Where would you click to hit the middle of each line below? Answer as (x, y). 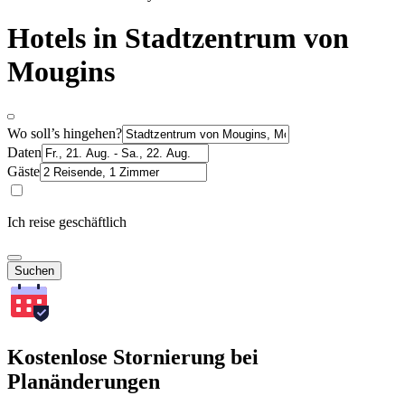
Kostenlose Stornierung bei (133, 357)
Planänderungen (84, 381)
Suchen (34, 270)
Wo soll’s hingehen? (65, 133)
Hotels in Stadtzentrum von (178, 38)
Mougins (61, 72)
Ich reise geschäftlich (67, 221)
